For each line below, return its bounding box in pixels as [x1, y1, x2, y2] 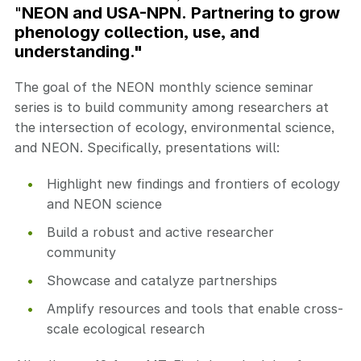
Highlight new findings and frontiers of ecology [47, 176, 340, 192]
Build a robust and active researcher [47, 224, 274, 240]
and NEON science [47, 196, 162, 212]
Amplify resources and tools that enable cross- [47, 301, 343, 317]
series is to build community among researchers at [15, 99, 329, 115]
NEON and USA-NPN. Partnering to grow [22, 3, 340, 23]
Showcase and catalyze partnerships [47, 272, 277, 288]
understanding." [15, 42, 147, 61]
